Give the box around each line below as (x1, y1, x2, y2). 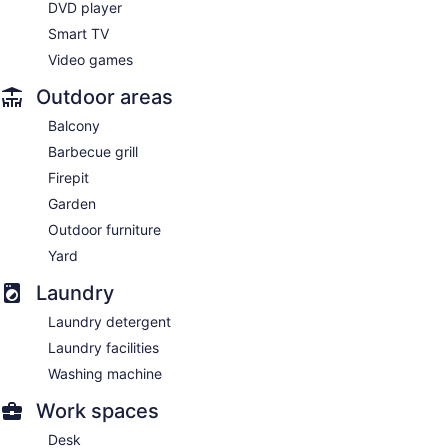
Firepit (48, 168, 89, 186)
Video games (48, 50, 133, 68)
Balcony (48, 116, 100, 134)
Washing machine (48, 364, 162, 382)
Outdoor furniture (48, 220, 161, 238)
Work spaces (36, 398, 159, 423)
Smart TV (48, 24, 109, 42)
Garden (48, 194, 96, 212)
